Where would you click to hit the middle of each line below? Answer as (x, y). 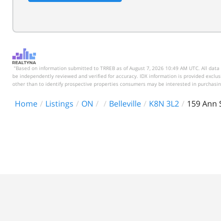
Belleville (125, 104)
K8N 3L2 (164, 104)
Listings (59, 104)
